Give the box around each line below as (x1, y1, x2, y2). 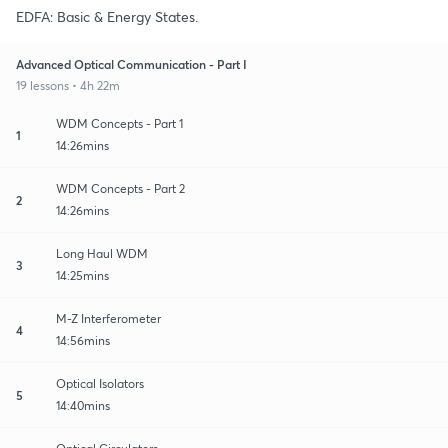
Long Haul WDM (56, 245, 148, 261)
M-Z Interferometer (56, 310, 162, 326)
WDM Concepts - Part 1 (56, 115, 183, 131)
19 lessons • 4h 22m (16, 77, 120, 93)
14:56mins (56, 332, 110, 348)
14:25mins (56, 267, 109, 283)
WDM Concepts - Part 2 (56, 180, 185, 196)
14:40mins (56, 397, 110, 413)
